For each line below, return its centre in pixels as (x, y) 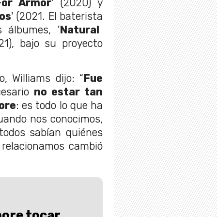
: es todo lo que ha (59, 105)
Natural (79, 30)
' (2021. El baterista (57, 16)
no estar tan (68, 92)
